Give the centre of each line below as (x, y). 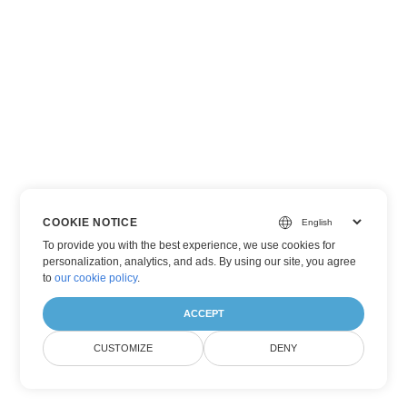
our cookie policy (96, 278)
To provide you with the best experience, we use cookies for (189, 245)
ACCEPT (203, 313)
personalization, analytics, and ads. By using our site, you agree (200, 262)
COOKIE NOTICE (90, 222)
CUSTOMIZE (124, 348)
